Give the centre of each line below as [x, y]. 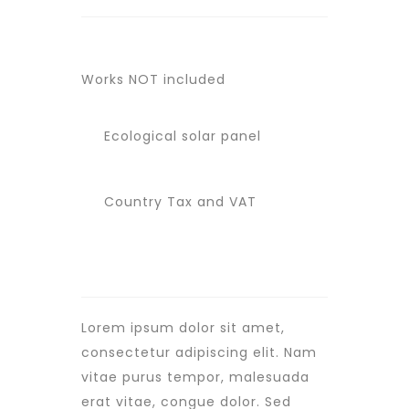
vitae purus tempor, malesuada [195, 377]
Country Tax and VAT [178, 202]
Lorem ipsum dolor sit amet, [183, 328]
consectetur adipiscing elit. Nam [199, 352]
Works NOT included [153, 79]
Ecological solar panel [180, 136]
